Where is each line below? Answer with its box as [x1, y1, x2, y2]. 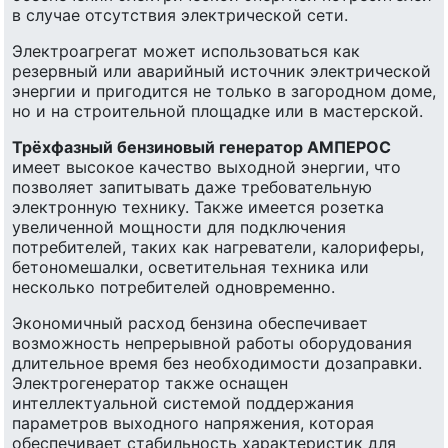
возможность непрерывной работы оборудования [12, 332, 412, 353]
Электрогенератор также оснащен [12, 372, 288, 393]
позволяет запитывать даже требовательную [12, 176, 372, 197]
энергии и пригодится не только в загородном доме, [12, 80, 436, 101]
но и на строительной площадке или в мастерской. [12, 100, 423, 121]
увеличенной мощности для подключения [12, 216, 346, 237]
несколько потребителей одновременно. [12, 276, 335, 297]
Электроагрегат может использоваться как [12, 40, 360, 61]
